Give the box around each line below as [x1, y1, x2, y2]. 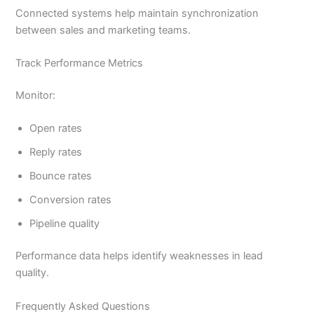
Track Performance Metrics [15, 57, 144, 70]
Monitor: [15, 89, 56, 102]
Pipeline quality [29, 217, 100, 231]
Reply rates [29, 146, 83, 159]
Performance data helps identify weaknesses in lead [15, 250, 264, 263]
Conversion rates [29, 193, 112, 207]
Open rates [29, 122, 83, 135]
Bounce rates [29, 170, 93, 183]
